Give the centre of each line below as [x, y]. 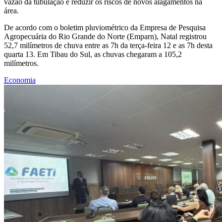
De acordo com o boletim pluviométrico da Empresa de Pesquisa [105, 27]
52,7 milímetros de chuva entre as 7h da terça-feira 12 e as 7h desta [108, 45]
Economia [20, 80]
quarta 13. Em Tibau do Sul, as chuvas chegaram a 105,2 [93, 54]
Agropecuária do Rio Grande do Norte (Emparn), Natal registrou [105, 36]
